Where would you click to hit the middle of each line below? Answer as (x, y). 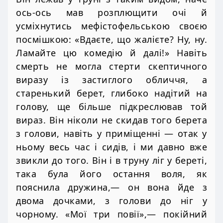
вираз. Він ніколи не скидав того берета (111, 120)
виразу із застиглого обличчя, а (111, 79)
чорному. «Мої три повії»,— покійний (111, 214)
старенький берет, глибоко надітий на (111, 93)
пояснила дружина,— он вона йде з (111, 187)
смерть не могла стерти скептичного (111, 66)
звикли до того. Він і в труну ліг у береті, (111, 160)
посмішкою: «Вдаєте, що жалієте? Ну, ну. (111, 39)
